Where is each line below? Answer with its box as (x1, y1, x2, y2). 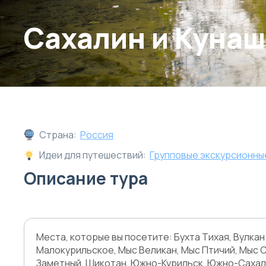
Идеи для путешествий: (39, 148, 146, 161)
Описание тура (24, 167, 148, 189)
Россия (80, 128, 113, 141)
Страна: (39, 128, 77, 141)
